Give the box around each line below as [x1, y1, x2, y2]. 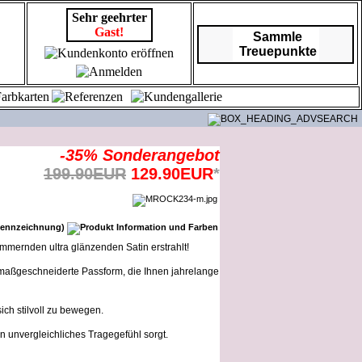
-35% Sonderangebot [60, 146, 220, 164]
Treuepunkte [238, 44, 317, 58]
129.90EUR [131, 165, 213, 183]
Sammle [253, 30, 302, 44]
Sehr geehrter [68, 11, 150, 24]
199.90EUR [44, 165, 126, 183]
